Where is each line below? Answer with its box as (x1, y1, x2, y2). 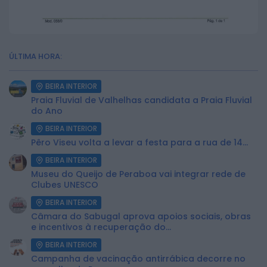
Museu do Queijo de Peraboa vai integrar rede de (31, 168, 246, 180)
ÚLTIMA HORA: (9, 51, 62, 62)
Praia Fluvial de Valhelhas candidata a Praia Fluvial (31, 94, 252, 106)
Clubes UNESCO (31, 179, 98, 191)
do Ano (31, 105, 63, 117)
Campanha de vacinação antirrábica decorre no (31, 253, 246, 265)
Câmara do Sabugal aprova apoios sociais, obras (31, 210, 251, 222)
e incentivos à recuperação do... (31, 221, 171, 233)
